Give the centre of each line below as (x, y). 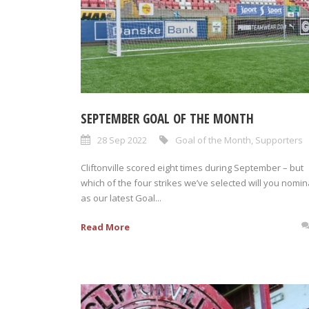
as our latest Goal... (121, 198)
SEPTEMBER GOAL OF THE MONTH (167, 118)
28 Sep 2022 (122, 140)
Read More (105, 227)
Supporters (279, 140)
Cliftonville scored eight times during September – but (192, 167)
